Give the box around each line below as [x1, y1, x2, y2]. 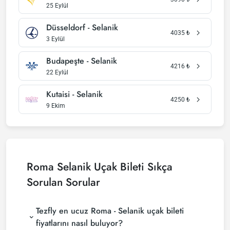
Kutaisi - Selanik [46, 88, 103, 100]
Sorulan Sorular [27, 175, 100, 190]
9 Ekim [46, 102, 65, 109]
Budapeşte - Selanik [46, 55, 117, 67]
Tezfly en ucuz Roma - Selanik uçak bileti [35, 205, 184, 217]
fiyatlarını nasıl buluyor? [35, 217, 123, 229]
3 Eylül [46, 35, 65, 43]
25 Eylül [46, 2, 68, 9]
